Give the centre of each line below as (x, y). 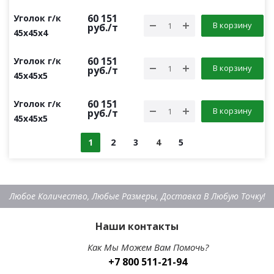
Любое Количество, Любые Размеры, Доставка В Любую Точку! (137, 196)
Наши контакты (137, 226)
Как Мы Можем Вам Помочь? (148, 247)
